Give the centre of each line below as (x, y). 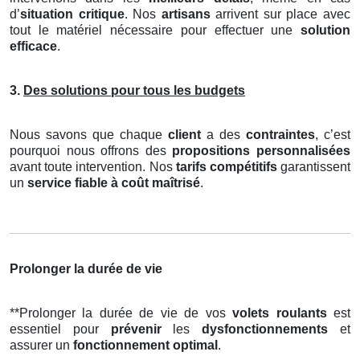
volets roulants (280, 313)
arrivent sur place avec (280, 14)
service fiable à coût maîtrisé (114, 182)
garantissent (314, 166)
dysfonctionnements (265, 329)
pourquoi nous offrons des (91, 150)
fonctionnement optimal (145, 345)
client (184, 134)
